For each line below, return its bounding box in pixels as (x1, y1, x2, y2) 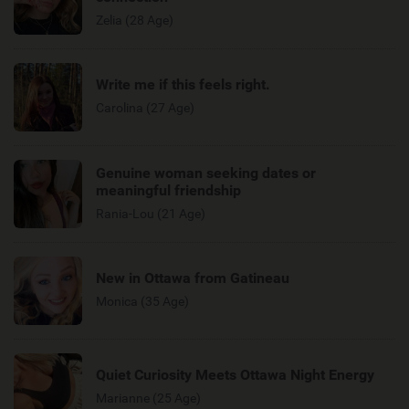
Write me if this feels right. (96, 75, 270, 93)
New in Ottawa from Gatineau (96, 268, 289, 287)
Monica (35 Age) (96, 293, 189, 309)
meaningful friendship (96, 181, 241, 199)
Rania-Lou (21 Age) (96, 205, 205, 221)
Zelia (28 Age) (96, 12, 173, 27)
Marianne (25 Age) (96, 390, 201, 405)
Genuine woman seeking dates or (96, 163, 316, 182)
